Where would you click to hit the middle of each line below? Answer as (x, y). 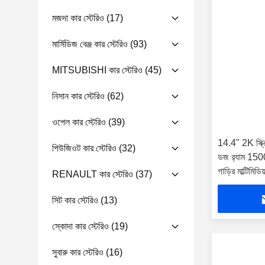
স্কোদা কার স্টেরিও (80, 226)
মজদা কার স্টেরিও (78, 18)
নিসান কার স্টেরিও (78, 96)
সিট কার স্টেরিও (75, 200)
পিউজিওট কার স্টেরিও (84, 148)
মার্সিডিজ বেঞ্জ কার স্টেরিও (90, 44)
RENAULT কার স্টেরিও (93, 174)
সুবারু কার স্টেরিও (78, 252)
